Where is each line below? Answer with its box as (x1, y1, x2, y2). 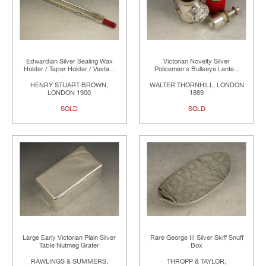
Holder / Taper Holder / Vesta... (24, 65, 115, 73)
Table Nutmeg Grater (39, 242, 100, 250)
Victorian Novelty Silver (163, 57, 230, 65)
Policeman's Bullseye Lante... (154, 65, 239, 73)
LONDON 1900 (47, 88, 91, 97)
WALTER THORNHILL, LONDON (149, 81, 244, 89)
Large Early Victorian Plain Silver (23, 234, 116, 242)
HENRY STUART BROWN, (30, 81, 109, 89)
